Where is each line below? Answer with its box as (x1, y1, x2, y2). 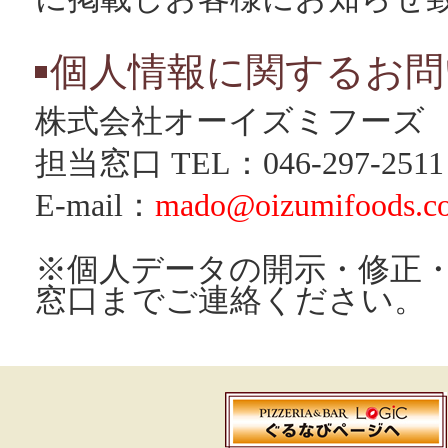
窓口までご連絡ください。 (35, 283, 426, 318)
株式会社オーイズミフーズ (35, 104, 425, 139)
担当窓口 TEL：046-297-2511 (35, 146, 444, 181)
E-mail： (35, 188, 155, 223)
